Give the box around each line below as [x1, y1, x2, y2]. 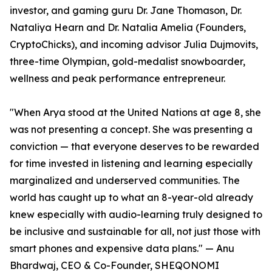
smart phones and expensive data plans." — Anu [10, 242, 234, 255]
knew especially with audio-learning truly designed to [10, 208, 262, 221]
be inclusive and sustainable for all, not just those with [10, 225, 260, 238]
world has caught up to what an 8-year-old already [10, 191, 253, 204]
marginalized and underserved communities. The [10, 174, 240, 187]
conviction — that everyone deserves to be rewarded [10, 140, 259, 153]
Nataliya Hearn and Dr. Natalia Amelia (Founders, [10, 21, 246, 34]
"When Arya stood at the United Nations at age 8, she [10, 106, 261, 119]
